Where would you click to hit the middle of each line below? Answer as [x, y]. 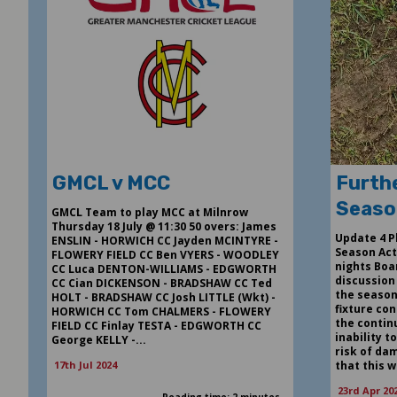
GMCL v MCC [111, 183]
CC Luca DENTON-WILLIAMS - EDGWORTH [163, 269]
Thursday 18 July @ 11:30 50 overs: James [163, 227]
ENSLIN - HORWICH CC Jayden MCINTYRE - [164, 241]
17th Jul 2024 [85, 365]
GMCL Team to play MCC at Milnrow [149, 213]
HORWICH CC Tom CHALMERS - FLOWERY [161, 312]
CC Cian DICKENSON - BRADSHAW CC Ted [161, 284]
